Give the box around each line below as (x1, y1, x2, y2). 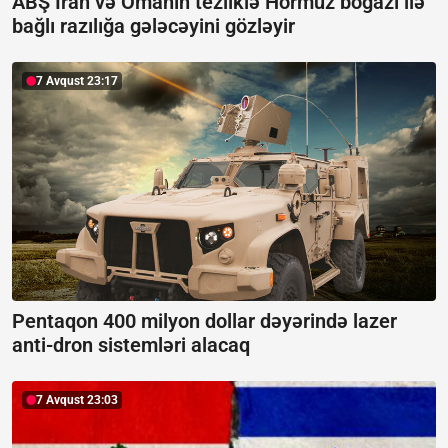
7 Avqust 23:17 (36, 74, 118, 89)
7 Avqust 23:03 (36, 392, 118, 407)
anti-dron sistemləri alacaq (12, 332, 250, 357)
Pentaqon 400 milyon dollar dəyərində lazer (12, 308, 397, 333)
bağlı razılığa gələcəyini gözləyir (12, 14, 295, 39)
